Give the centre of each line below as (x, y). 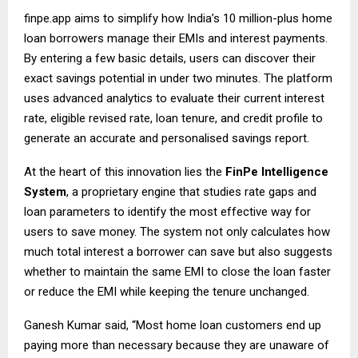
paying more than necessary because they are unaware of (177, 345)
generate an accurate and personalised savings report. (167, 138)
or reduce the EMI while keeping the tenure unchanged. (167, 291)
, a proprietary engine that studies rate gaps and (191, 191)
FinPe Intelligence (277, 171)
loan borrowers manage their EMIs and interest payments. (176, 38)
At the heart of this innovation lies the (123, 171)
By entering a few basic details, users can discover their (170, 58)
